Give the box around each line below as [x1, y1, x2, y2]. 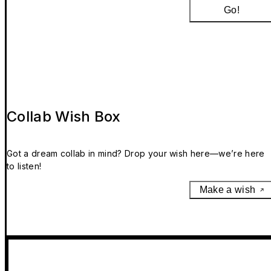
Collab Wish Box [7, 108, 121, 126]
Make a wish [199, 184, 256, 195]
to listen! [7, 161, 42, 172]
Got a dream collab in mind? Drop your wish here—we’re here [7, 148, 265, 159]
